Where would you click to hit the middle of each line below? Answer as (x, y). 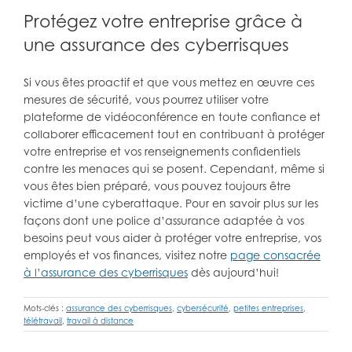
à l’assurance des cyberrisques (106, 273)
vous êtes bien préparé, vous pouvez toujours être (157, 186)
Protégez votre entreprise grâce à (163, 22)
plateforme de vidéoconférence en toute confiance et (172, 117)
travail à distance (100, 321)
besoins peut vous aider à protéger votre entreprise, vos (172, 238)
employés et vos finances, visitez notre (127, 255)
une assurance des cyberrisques (156, 45)
